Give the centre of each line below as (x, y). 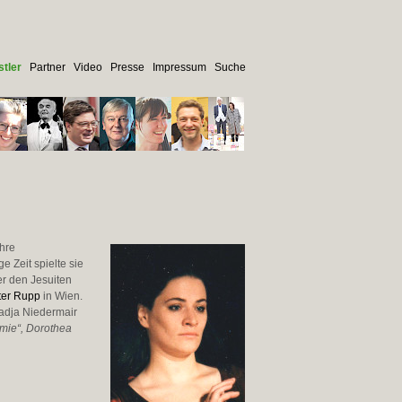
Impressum (179, 67)
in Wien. (61, 296)
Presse (127, 67)
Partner (47, 67)
